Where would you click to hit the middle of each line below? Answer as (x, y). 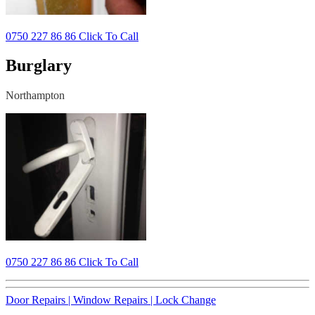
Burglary (39, 66)
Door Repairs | (39, 300)
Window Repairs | (114, 300)
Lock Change (186, 300)
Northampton (35, 96)
